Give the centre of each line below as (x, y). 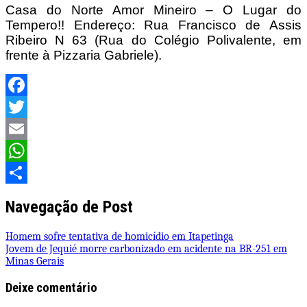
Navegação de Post (69, 207)
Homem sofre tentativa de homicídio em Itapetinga (120, 237)
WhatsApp (29, 173)
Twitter (22, 129)
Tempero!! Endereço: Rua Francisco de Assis (153, 25)
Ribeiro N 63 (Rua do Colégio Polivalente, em (153, 40)
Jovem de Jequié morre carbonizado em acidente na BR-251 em (146, 249)
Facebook (26, 107)
